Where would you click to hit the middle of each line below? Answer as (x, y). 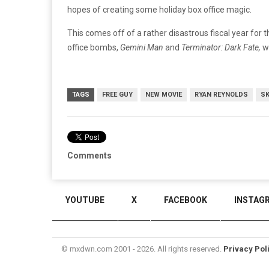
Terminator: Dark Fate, (221, 47)
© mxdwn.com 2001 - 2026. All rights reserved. (142, 249)
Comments (89, 155)
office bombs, (94, 47)
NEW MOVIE (164, 94)
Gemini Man (142, 47)
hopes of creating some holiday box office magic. (159, 9)
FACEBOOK (186, 200)
